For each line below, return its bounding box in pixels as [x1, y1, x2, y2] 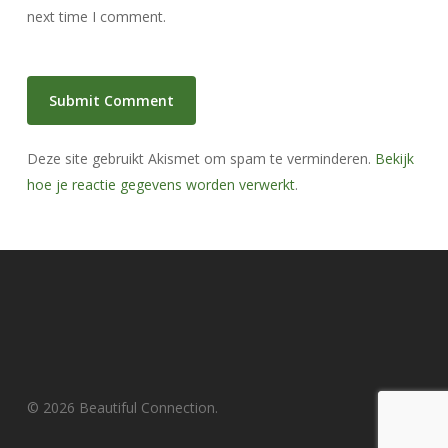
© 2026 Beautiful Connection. [26, 398, 218, 418]
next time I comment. [26, 6, 166, 26]
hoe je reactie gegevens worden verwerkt [26, 174, 295, 194]
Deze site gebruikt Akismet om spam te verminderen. [26, 148, 375, 168]
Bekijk [374, 148, 414, 168]
